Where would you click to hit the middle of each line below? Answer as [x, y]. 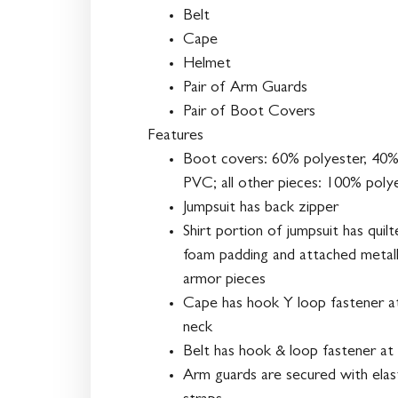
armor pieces [224, 280]
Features [175, 136]
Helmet [207, 64]
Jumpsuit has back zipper [261, 208]
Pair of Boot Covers [249, 112]
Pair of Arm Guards [245, 88]
